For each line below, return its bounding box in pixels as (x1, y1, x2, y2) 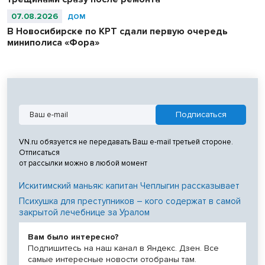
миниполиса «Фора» (7, 36, 99, 49)
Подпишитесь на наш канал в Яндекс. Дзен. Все (28, 243, 219, 253)
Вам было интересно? (28, 231, 119, 242)
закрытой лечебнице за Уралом (19, 206, 150, 218)
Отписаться (19, 147, 60, 157)
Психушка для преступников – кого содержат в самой (19, 195, 241, 206)
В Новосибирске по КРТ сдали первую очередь (7, 25, 228, 37)
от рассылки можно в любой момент (19, 158, 147, 168)
